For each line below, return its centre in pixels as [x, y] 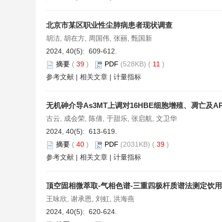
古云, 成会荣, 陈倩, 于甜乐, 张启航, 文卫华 [111, 119]
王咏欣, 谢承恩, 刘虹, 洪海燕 [90, 199]
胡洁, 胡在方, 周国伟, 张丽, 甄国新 [99, 38]
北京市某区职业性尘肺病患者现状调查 [109, 25]
